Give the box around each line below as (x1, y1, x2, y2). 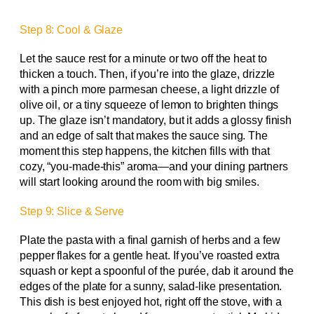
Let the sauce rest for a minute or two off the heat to (20, 52, 267, 64)
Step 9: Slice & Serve (20, 205, 124, 218)
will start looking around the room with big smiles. (20, 175, 259, 188)
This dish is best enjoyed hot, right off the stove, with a (20, 295, 282, 308)
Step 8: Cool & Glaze (20, 23, 123, 36)
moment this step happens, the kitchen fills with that (20, 144, 270, 157)
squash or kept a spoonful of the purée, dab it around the (20, 264, 294, 277)
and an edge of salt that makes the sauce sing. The (20, 129, 268, 142)
